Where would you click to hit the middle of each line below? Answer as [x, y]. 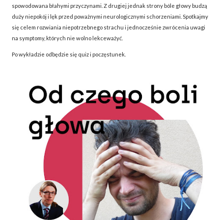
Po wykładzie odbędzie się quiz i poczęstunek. [69, 55]
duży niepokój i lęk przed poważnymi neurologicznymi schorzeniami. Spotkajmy [110, 17]
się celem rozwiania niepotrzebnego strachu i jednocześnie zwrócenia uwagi [109, 27]
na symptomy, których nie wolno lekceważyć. [67, 38]
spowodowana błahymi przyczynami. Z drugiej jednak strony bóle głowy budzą [110, 6]
